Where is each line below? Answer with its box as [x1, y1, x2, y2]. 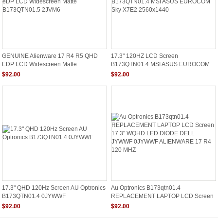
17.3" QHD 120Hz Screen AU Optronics [2, 184, 106, 191]
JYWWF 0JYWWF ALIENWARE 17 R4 [111, 208, 211, 214]
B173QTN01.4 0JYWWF [2, 193, 66, 199]
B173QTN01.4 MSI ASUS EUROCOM [111, 61, 210, 67]
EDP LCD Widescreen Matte [2, 61, 77, 67]
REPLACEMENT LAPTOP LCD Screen [111, 193, 214, 199]
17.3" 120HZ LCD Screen [111, 53, 178, 59]
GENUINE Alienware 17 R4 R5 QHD [2, 53, 98, 59]
